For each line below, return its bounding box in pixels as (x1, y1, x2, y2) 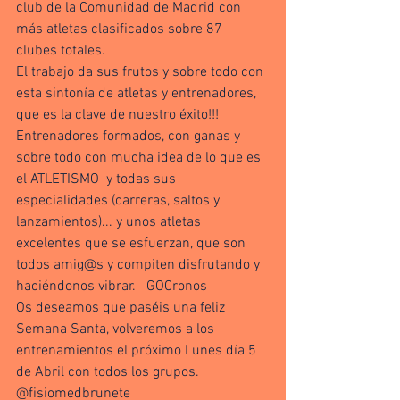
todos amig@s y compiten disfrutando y (16, 256, 263, 274)
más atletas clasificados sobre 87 (16, 21, 226, 38)
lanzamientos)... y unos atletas (16, 213, 204, 231)
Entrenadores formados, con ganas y (16, 128, 244, 146)
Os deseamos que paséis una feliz (16, 299, 229, 317)
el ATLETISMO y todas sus (16, 171, 179, 188)
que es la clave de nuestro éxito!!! (16, 106, 219, 124)
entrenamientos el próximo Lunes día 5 (16, 342, 260, 360)
